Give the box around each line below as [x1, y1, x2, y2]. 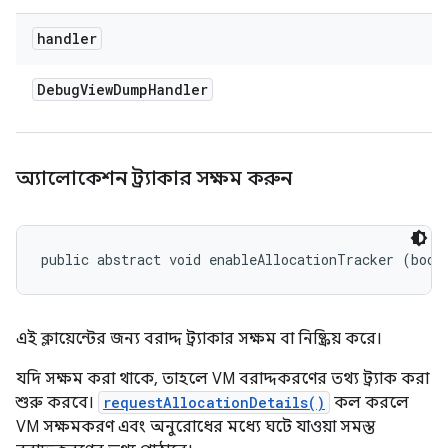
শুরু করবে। [16, 393, 98, 413]
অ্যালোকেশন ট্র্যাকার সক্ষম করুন [16, 166, 297, 191]
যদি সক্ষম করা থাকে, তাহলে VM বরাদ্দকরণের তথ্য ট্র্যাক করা [16, 369, 429, 389]
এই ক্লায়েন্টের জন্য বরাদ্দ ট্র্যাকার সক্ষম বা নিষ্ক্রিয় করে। [16, 329, 382, 349]
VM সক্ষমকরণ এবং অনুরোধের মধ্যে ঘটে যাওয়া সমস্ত [16, 417, 375, 437]
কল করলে [330, 393, 409, 413]
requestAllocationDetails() [103, 393, 325, 412]
